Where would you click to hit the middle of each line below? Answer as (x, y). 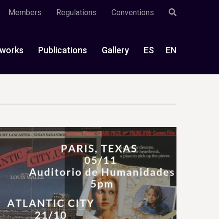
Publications (63, 50)
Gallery (115, 50)
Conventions (133, 12)
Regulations (77, 12)
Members (25, 12)
